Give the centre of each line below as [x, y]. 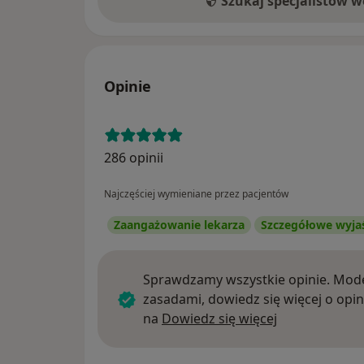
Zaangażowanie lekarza [179, 225]
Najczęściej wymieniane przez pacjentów [196, 194]
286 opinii [134, 158]
